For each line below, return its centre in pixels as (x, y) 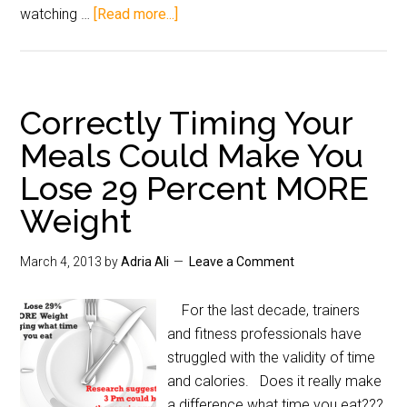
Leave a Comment (242, 262)
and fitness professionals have (265, 334)
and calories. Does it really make (275, 381)
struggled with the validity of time (272, 357)
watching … (57, 14)
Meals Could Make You (192, 155)
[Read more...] (136, 14)
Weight (76, 221)
